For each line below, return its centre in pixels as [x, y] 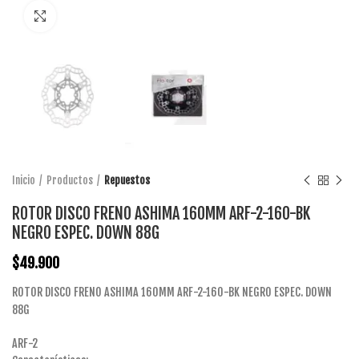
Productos [70, 181]
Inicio [24, 181]
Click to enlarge [90, 16]
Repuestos [127, 181]
